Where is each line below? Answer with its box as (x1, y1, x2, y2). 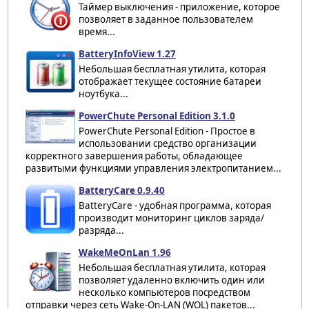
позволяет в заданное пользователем (78, 12, 253, 26)
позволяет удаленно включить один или (78, 273, 265, 286)
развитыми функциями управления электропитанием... (25, 161, 281, 175)
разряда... (78, 223, 124, 237)
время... (78, 25, 115, 38)
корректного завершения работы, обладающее (25, 149, 243, 162)
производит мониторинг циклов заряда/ (78, 211, 264, 224)
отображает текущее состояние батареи (78, 74, 261, 88)
